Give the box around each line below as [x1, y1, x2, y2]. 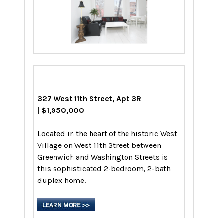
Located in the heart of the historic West [37, 129, 177, 139]
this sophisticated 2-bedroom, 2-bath [37, 164, 171, 174]
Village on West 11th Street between [37, 141, 161, 150]
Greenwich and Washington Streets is [37, 152, 168, 162]
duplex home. [37, 176, 88, 185]
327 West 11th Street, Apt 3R [37, 94, 141, 104]
